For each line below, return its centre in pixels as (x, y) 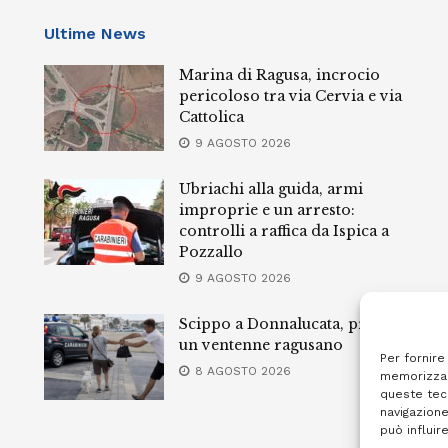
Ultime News (95, 33)
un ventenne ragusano (261, 344)
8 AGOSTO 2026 (241, 370)
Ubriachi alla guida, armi (271, 188)
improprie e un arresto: (267, 209)
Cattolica (211, 116)
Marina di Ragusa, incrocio (279, 74)
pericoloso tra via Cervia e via (290, 95)
